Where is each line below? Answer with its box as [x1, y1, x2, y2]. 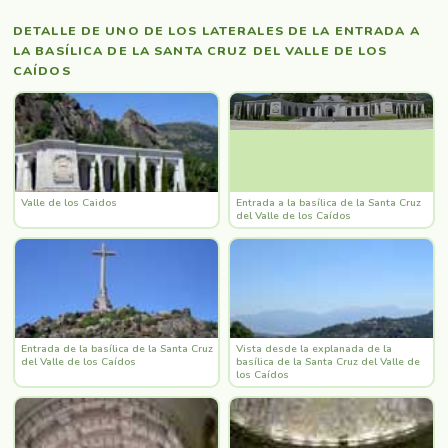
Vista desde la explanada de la [235, 341, 392, 356]
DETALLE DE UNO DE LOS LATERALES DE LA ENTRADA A [13, 21, 420, 39]
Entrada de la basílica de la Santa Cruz [20, 341, 213, 356]
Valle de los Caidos [20, 195, 117, 210]
